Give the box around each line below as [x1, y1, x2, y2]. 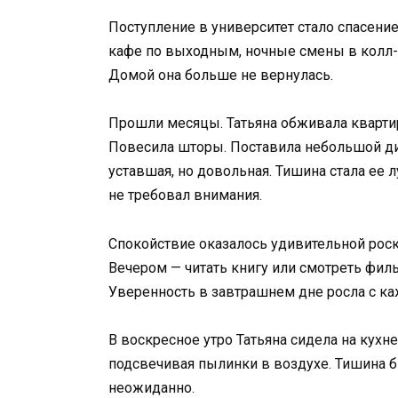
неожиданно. [108, 378, 195, 396]
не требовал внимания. [108, 187, 262, 204]
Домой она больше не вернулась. [108, 67, 333, 84]
